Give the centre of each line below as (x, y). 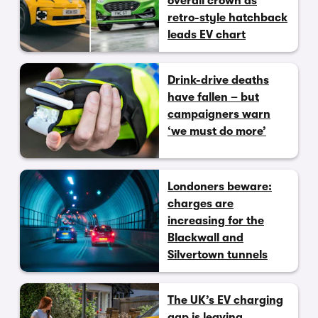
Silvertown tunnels (218, 255)
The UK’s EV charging (225, 301)
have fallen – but (213, 98)
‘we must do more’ (217, 132)
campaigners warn (219, 115)
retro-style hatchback (227, 18)
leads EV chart (207, 35)
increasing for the (216, 221)
